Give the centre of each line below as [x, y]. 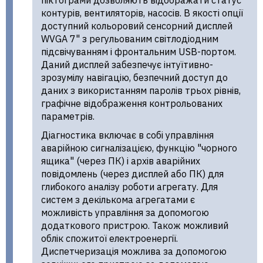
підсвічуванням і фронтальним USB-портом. [139, 52]
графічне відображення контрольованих [132, 104]
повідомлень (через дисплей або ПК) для [132, 174]
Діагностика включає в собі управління [127, 135]
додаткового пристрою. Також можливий [135, 226]
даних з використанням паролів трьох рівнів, [141, 91]
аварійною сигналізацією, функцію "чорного [139, 148]
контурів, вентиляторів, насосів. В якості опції [142, 13]
